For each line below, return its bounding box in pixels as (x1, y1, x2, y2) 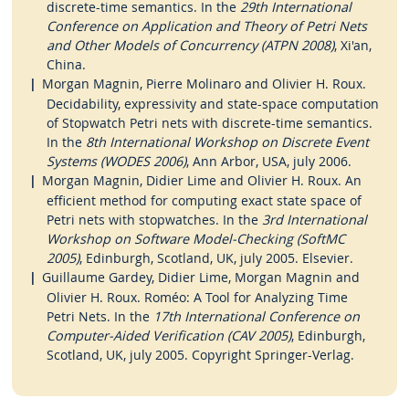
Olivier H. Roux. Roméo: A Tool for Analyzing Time (46, 288, 348, 306)
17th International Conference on (152, 307, 360, 325)
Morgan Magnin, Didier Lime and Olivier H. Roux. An (42, 171, 362, 189)
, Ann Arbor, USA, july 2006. (185, 152, 351, 170)
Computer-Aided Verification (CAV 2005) (46, 326, 291, 344)
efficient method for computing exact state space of (46, 191, 362, 209)
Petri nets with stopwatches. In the (46, 210, 262, 228)
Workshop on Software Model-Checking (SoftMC (46, 229, 345, 247)
